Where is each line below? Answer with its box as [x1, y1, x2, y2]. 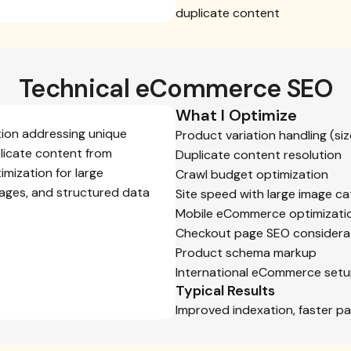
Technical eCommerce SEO [18, 72, 333, 105]
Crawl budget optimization [175, 166, 328, 183]
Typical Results [175, 281, 275, 300]
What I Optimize [175, 105, 297, 125]
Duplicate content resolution [175, 147, 342, 163]
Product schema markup [175, 244, 317, 261]
